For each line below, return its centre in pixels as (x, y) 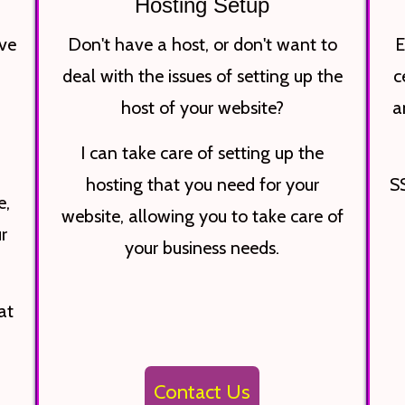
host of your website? (202, 108)
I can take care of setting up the (202, 153)
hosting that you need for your (202, 185)
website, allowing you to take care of (202, 217)
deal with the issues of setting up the (202, 76)
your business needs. (202, 248)
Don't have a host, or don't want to (202, 45)
